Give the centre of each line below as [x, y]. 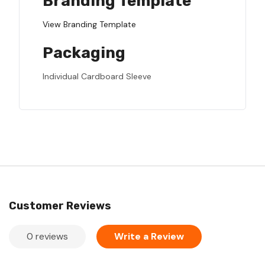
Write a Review [149, 237]
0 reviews [47, 237]
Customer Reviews [60, 206]
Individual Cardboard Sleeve [97, 77]
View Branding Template [89, 25]
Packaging [84, 53]
